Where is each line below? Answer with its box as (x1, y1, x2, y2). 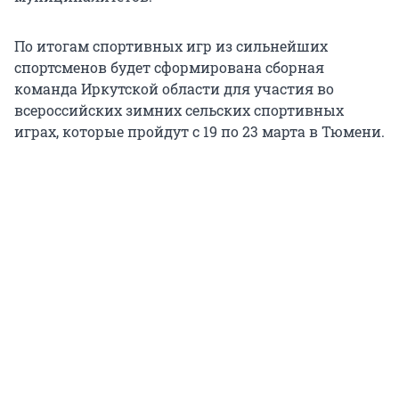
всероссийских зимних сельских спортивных (14, 101, 344, 120)
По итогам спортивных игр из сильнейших (14, 37, 328, 56)
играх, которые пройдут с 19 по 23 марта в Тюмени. (14, 122, 385, 142)
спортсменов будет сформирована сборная (14, 58, 324, 77)
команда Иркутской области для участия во (14, 79, 334, 99)
